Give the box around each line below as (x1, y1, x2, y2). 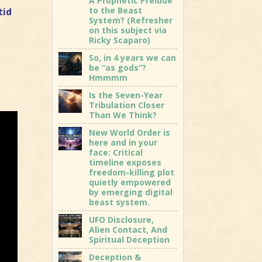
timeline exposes (89, 156, 162, 168)
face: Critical (89, 146, 143, 158)
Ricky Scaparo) (89, 34, 151, 46)
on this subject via (89, 24, 167, 36)
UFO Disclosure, (89, 213, 154, 225)
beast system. (89, 196, 150, 208)
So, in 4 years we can (89, 51, 177, 63)
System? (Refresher (89, 14, 173, 26)
